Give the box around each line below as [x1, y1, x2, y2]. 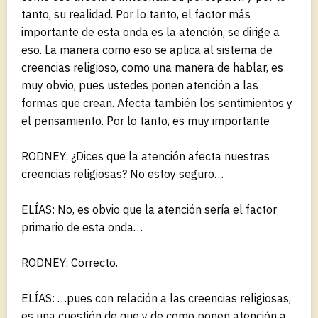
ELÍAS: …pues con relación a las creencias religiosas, [21, 290, 291, 305]
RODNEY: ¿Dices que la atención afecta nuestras [21, 148, 270, 163]
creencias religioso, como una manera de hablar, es [21, 60, 283, 75]
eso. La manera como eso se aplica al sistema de [21, 42, 273, 57]
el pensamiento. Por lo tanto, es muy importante [21, 113, 270, 128]
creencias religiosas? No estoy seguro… [21, 166, 224, 181]
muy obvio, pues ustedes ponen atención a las [21, 77, 258, 92]
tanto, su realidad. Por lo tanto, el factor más [21, 6, 251, 21]
